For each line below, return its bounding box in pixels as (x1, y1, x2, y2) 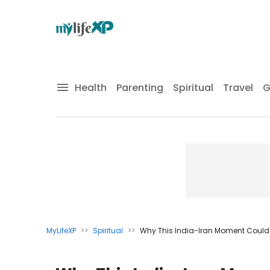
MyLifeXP (46, 225, 76, 236)
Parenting (116, 81, 163, 95)
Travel (223, 81, 253, 95)
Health (75, 81, 107, 95)
